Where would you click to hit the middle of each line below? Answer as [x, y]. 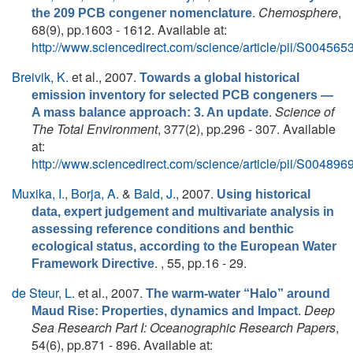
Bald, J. [155, 193]
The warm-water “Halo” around [238, 294]
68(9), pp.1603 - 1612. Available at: [129, 30]
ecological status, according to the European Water [184, 246]
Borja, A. [95, 193]
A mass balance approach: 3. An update [150, 112]
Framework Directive [93, 264]
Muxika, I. [38, 193]
